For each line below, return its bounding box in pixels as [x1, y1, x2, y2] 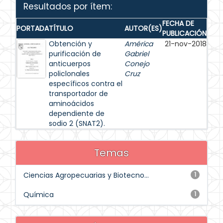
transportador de [49, 89, 108, 99]
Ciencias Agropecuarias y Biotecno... [23, 170, 149, 180]
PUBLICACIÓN [162, 28, 207, 38]
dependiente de [49, 109, 105, 118]
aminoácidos [49, 99, 94, 109]
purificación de [49, 49, 101, 59]
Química [23, 190, 54, 200]
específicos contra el [49, 79, 122, 89]
